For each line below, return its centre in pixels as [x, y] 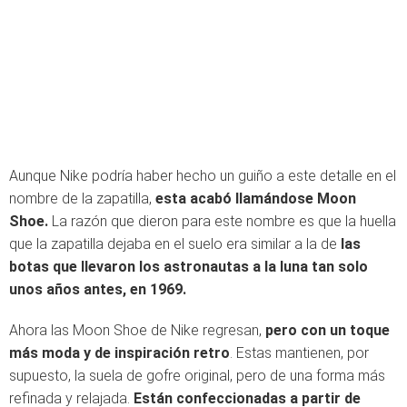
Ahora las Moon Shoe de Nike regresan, [137, 330]
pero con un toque [328, 330]
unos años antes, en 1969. [98, 289]
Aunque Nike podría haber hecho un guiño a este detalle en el [203, 176]
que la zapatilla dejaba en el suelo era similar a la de [175, 244]
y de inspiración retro [155, 353]
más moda [45, 353]
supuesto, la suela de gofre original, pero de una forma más [197, 376]
